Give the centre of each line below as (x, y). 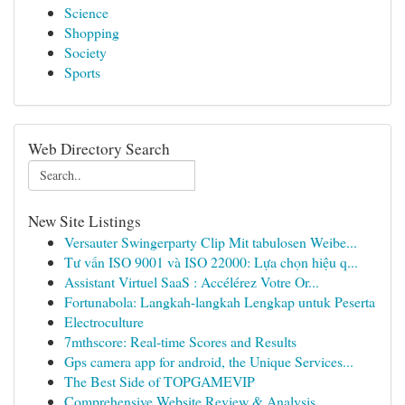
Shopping (92, 32)
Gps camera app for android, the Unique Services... (209, 361)
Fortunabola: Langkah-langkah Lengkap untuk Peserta (220, 301)
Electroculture (104, 321)
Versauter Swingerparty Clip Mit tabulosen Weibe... (211, 242)
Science (86, 12)
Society (85, 52)
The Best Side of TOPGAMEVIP (160, 381)
